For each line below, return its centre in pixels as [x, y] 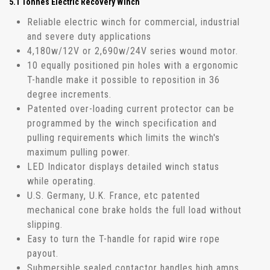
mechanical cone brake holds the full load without [134, 210]
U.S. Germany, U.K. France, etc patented [114, 196]
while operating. [61, 181]
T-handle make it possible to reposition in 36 [124, 80]
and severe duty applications [89, 37]
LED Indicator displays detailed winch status [123, 167]
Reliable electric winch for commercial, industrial [133, 22]
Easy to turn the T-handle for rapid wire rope [124, 239]
